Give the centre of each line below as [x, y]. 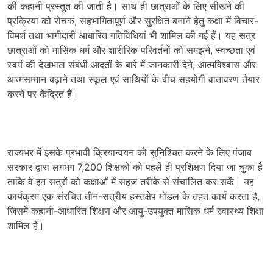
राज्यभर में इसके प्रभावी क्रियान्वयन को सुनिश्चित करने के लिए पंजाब [129, 152]
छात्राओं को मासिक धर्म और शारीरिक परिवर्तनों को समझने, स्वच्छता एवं [131, 50]
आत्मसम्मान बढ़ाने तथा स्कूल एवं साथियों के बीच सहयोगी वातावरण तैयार [133, 79]
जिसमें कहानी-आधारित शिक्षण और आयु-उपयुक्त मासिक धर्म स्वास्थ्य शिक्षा [136, 211]
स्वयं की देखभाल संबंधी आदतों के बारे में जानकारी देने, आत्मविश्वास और [132, 65]
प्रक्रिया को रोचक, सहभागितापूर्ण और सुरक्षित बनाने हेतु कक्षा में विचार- [133, 21]
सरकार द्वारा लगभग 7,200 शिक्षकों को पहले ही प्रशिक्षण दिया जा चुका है [135, 167]
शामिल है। [26, 225]
